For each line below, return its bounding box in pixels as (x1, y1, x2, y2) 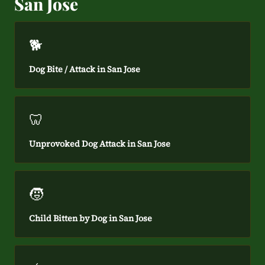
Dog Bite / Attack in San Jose (29, 63, 140, 75)
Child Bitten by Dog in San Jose (29, 212, 152, 224)
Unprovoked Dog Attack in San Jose (29, 138, 170, 150)
